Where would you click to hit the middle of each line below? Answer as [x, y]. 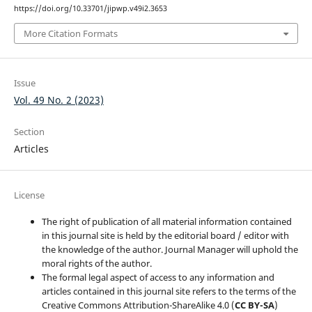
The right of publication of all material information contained [166, 221]
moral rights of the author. [96, 263]
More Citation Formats [70, 33]
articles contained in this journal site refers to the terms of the [169, 291]
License [29, 195]
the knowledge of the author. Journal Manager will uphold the [170, 249]
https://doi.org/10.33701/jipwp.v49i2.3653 [90, 9]
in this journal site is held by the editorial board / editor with [165, 235]
